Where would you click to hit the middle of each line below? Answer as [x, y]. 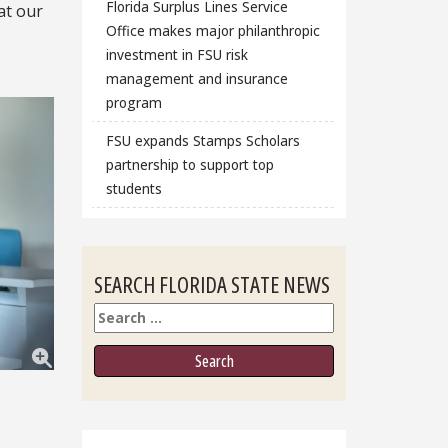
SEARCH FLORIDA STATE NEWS [212, 284]
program [133, 103]
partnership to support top [189, 164]
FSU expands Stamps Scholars [202, 140]
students [133, 188]
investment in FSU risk [176, 55]
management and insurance [196, 79]
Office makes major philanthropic [212, 31]
